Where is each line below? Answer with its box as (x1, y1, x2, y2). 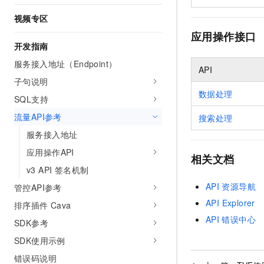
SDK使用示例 (14, 235, 65, 246)
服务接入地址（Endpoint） (14, 58, 117, 70)
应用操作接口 (191, 29, 256, 45)
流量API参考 (14, 111, 62, 123)
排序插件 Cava (14, 199, 71, 211)
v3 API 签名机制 (27, 164, 89, 176)
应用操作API (27, 146, 74, 158)
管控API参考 (14, 181, 62, 193)
